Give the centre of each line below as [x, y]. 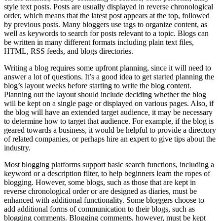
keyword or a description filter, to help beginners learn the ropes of [107, 174]
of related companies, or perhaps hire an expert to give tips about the [110, 139]
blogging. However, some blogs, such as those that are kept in [100, 183]
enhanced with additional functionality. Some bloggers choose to [104, 200]
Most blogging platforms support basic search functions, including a [109, 165]
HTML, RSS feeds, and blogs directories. [69, 51]
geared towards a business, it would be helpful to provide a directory [110, 130]
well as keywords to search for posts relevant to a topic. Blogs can [106, 34]
